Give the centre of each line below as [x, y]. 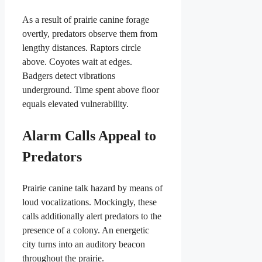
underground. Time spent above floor [91, 90]
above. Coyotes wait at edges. [77, 62]
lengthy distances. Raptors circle [82, 48]
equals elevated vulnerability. [75, 104]
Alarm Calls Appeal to [89, 136]
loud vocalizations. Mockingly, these [89, 202]
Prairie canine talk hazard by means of [92, 188]
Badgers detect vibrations [69, 76]
